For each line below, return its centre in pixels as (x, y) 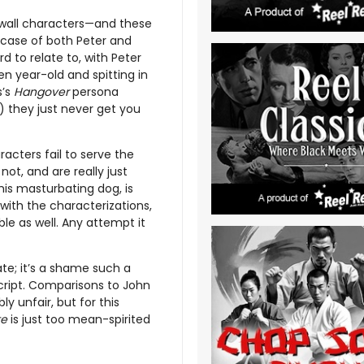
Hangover (41, 91)
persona (94, 91)
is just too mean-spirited (79, 319)
